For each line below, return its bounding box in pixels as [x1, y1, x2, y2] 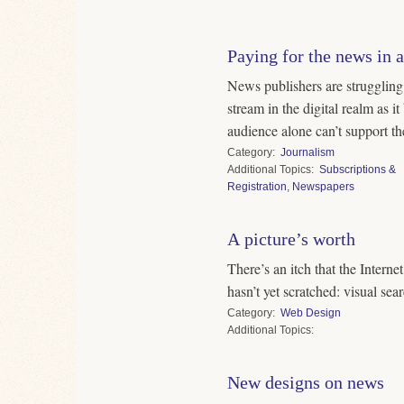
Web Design [280, 306, 341, 319]
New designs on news [227, 372, 384, 392]
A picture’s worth [227, 228, 355, 249]
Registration [227, 179, 287, 193]
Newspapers [292, 179, 354, 193]
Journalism [280, 145, 335, 159]
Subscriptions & [319, 162, 396, 176]
